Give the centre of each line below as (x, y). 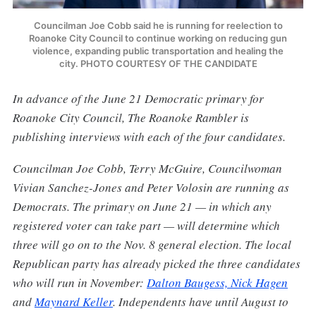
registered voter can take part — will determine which (146, 226)
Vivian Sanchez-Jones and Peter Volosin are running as (151, 188)
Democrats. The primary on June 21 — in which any (142, 207)
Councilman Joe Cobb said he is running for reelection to (158, 26)
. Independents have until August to (200, 302)
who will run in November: (79, 283)
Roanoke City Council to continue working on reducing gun (158, 38)
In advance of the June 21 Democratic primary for (138, 99)
